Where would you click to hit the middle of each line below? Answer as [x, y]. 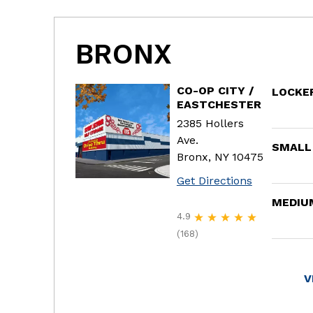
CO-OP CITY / [215, 91]
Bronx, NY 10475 [220, 157]
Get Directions [214, 181]
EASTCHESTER [219, 105]
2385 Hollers [210, 124]
